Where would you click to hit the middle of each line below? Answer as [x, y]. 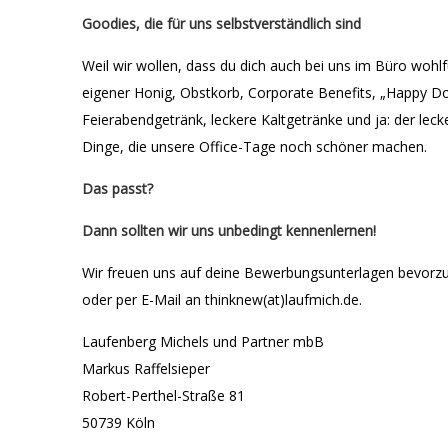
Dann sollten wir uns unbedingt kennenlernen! [229, 230]
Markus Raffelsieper [146, 368]
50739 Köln [118, 422]
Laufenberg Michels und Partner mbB [203, 341]
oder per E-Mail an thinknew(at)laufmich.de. [222, 299]
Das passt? [117, 188]
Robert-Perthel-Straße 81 [163, 395]
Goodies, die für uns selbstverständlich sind [221, 23]
